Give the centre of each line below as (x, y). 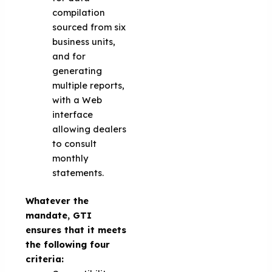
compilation (79, 12)
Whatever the (57, 200)
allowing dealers (90, 129)
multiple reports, (89, 85)
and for (69, 56)
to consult (75, 144)
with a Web (77, 100)
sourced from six (89, 27)
